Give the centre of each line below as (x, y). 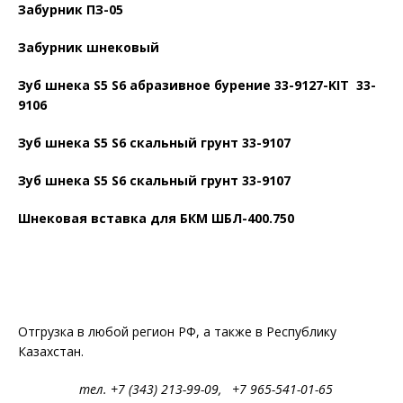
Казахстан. (51, 351)
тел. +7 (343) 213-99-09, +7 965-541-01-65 (201, 389)
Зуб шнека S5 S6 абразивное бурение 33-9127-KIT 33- (197, 85)
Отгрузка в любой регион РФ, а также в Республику (177, 331)
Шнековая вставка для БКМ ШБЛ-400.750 (156, 218)
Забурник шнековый (89, 47)
